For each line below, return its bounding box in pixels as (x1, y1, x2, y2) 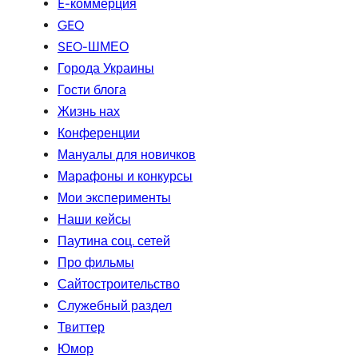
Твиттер (58, 320, 105, 336)
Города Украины (58, 61, 154, 77)
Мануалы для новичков (58, 147, 196, 163)
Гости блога (58, 82, 126, 98)
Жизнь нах (58, 104, 120, 120)
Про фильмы (58, 255, 134, 271)
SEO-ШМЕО (58, 39, 129, 55)
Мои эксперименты (58, 190, 171, 206)
